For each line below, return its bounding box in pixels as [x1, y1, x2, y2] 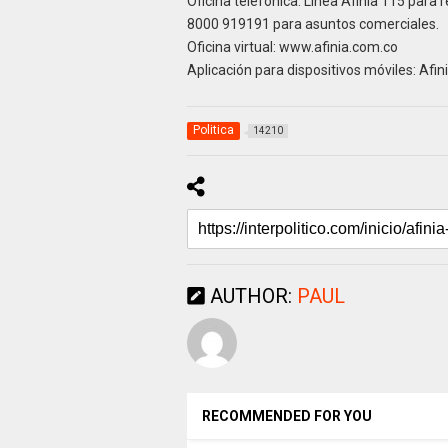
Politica [192, 123, 234, 138]
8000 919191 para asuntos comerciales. [186, 16, 439, 33]
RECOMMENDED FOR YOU [201, 408, 372, 425]
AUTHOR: [204, 284, 297, 309]
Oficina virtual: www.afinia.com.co [186, 39, 398, 56]
